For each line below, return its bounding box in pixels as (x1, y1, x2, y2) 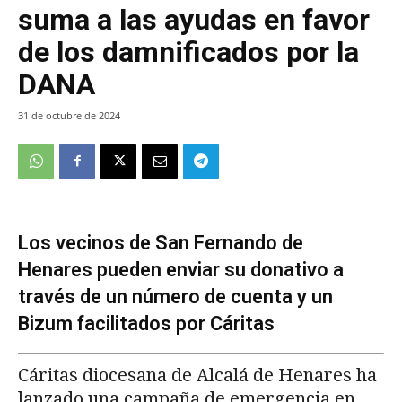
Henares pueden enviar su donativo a (18, 258, 344, 281)
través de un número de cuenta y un (18, 284, 333, 308)
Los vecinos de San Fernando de (18, 231, 303, 254)
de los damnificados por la (18, 34, 359, 69)
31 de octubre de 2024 (18, 108, 120, 122)
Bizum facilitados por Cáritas (18, 311, 275, 335)
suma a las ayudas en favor (18, 2, 370, 37)
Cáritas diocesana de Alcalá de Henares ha (18, 363, 377, 386)
